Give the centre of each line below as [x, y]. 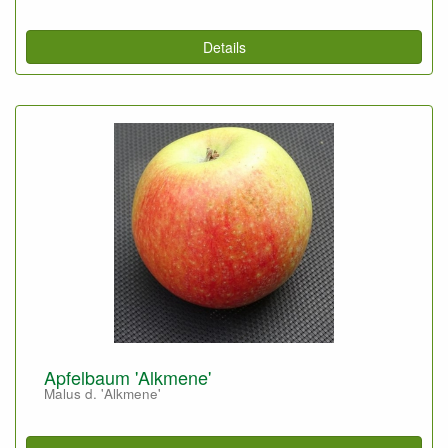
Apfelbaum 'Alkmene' [127, 377]
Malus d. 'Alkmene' [102, 393]
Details [224, 47]
